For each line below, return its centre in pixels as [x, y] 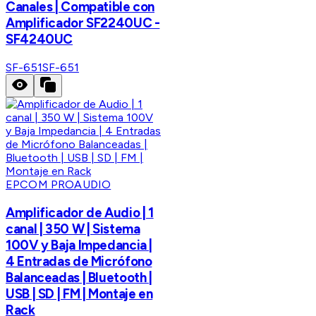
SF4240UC [39, 39]
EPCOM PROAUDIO [59, 185]
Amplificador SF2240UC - [83, 23]
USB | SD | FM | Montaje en [79, 293]
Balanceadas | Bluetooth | [79, 277]
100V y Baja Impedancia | [79, 245]
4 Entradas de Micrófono [79, 261]
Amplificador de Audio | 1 [80, 212]
